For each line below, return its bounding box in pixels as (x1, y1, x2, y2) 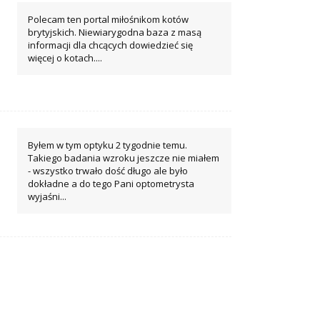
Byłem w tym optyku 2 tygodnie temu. (27, 139, 187, 152)
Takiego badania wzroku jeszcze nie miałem (27, 151, 219, 165)
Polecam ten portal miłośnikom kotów (27, 13, 189, 26)
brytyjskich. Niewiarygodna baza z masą (27, 26, 201, 39)
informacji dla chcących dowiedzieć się (27, 39, 193, 52)
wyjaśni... (27, 190, 66, 204)
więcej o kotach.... (27, 51, 102, 65)
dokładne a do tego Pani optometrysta (27, 177, 194, 191)
